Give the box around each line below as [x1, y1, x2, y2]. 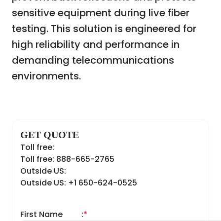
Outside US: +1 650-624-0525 [20, 177, 137, 189]
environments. [12, 69, 81, 83]
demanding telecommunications [12, 53, 174, 68]
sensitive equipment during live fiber [12, 6, 189, 20]
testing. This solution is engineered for [12, 22, 196, 36]
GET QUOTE [20, 129, 79, 141]
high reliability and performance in [12, 37, 180, 52]
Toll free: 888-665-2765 [20, 153, 114, 165]
